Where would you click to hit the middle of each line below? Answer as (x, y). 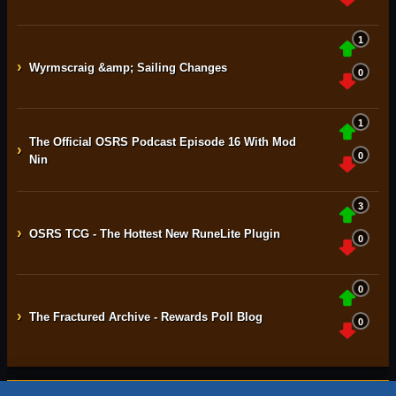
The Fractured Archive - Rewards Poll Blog (146, 317)
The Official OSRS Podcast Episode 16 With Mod (163, 142)
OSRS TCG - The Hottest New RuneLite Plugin (155, 234)
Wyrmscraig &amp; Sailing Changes (128, 68)
